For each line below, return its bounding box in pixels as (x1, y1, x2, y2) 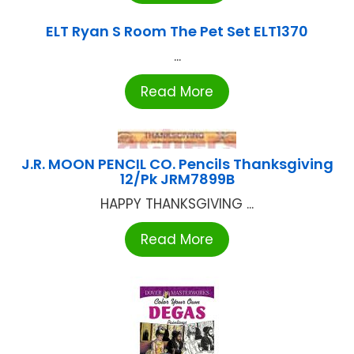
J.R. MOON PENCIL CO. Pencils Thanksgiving (21, 154, 333, 175)
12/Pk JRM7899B (119, 169, 235, 190)
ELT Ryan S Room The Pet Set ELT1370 (46, 21, 308, 42)
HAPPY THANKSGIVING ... (100, 194, 254, 214)
